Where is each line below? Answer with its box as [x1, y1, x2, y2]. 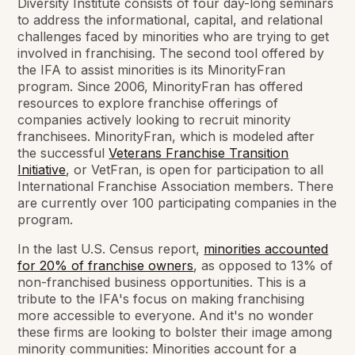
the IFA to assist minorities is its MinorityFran [17, 61, 286, 78]
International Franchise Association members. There [17, 177, 334, 194]
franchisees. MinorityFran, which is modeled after [17, 128, 315, 144]
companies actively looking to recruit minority [17, 111, 292, 128]
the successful [17, 144, 109, 161]
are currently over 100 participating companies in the [17, 194, 338, 211]
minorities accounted [204, 240, 329, 257]
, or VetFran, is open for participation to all [66, 161, 324, 177]
